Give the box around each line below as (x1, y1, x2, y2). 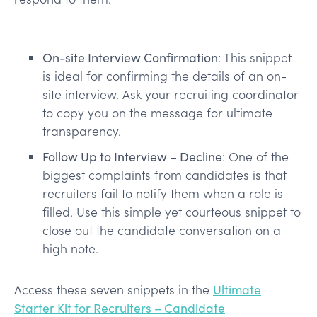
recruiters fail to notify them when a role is (42, 184, 283, 202)
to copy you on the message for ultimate (42, 103, 272, 121)
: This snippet (218, 48, 292, 66)
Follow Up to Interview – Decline (42, 147, 222, 165)
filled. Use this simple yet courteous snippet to (42, 202, 301, 220)
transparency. (42, 122, 121, 139)
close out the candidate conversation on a (42, 221, 281, 238)
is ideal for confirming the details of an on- (42, 67, 287, 84)
